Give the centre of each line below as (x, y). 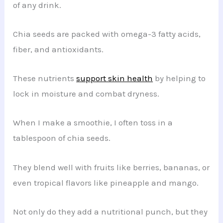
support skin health (115, 78)
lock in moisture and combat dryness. (86, 94)
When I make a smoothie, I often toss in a (93, 123)
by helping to (179, 78)
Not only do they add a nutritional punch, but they (111, 211)
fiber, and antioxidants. (58, 50)
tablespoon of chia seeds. (62, 138)
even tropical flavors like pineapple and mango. (106, 182)
